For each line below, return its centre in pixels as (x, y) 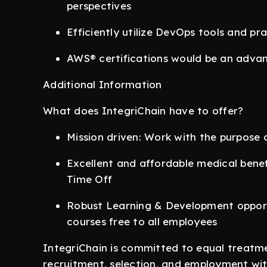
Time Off (89, 179)
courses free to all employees (142, 222)
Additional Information (103, 85)
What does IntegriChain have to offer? (143, 111)
